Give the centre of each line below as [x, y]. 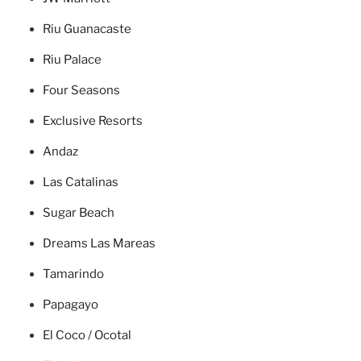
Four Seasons [81, 91]
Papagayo [70, 305]
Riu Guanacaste [87, 29]
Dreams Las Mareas [99, 244]
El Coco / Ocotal [87, 336]
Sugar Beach [78, 213]
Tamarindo [73, 274]
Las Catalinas [80, 183]
